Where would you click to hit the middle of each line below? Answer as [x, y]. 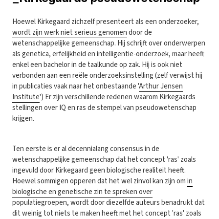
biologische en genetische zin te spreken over [82, 192]
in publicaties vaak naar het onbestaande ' [76, 86]
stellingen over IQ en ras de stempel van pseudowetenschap [104, 108]
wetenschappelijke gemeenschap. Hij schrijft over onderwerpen [109, 43]
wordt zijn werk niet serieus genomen [70, 32]
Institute [26, 97]
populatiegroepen [40, 202]
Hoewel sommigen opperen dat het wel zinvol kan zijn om [100, 181]
